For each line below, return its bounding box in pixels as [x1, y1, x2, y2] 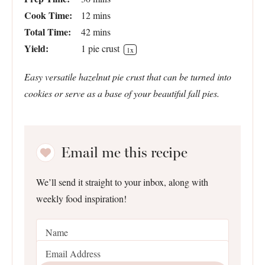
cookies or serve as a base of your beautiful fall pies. [24, 86, 219, 99]
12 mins [81, 8, 111, 21]
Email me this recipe [61, 143, 188, 161]
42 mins [81, 25, 111, 38]
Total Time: [24, 24, 71, 38]
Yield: [24, 41, 49, 55]
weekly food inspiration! [36, 192, 127, 205]
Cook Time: [24, 8, 72, 22]
